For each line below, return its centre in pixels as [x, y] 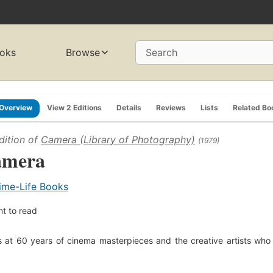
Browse [83, 53]
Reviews [171, 107]
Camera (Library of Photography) [118, 139]
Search [161, 53]
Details [129, 107]
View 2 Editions [74, 107]
